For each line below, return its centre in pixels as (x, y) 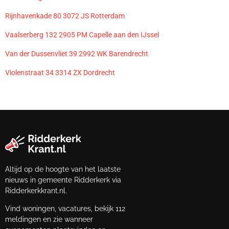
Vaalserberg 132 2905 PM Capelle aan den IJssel (82, 35)
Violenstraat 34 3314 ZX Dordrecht (60, 72)
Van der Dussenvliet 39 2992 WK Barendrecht (77, 53)
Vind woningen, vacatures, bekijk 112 (65, 209)
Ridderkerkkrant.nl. (36, 190)
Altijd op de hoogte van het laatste (63, 169)
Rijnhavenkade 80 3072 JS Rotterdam (65, 16)
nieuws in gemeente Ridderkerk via (63, 180)
